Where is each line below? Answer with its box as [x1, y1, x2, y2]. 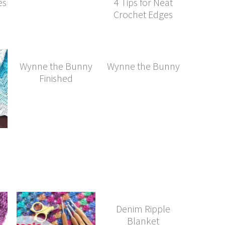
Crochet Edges [114, 8, 173, 21]
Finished [39, 71, 73, 84]
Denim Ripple [116, 202, 171, 215]
